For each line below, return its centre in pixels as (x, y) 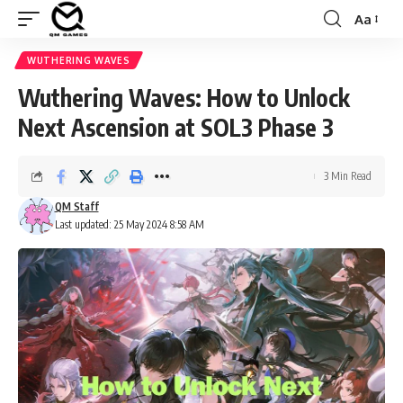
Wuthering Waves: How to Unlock (184, 98)
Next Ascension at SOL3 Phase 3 (176, 127)
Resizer (376, 51)
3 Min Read (348, 176)
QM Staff (76, 206)
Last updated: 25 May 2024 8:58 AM (129, 224)
